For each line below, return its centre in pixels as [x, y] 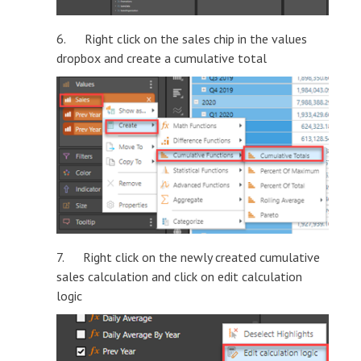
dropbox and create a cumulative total [162, 58]
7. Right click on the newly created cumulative [188, 257]
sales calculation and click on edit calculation [179, 277]
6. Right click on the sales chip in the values [182, 38]
